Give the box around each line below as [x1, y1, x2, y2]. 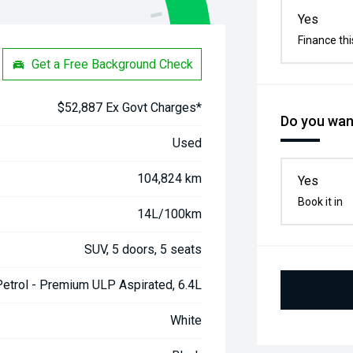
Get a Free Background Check [32, 56, 194, 72]
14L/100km [137, 206, 203, 221]
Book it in [298, 195, 344, 208]
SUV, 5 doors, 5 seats [84, 242, 203, 257]
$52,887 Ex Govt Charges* [58, 100, 203, 115]
